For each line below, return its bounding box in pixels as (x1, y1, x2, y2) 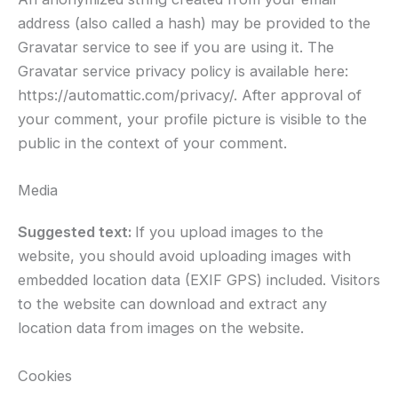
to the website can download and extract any (18, 295, 327, 314)
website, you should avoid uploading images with (18, 247, 351, 266)
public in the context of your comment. (18, 134, 287, 153)
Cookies (18, 366, 72, 385)
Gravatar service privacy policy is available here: (18, 62, 348, 81)
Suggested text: (18, 223, 135, 242)
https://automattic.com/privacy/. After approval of (18, 86, 362, 105)
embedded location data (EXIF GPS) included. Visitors (18, 271, 380, 290)
